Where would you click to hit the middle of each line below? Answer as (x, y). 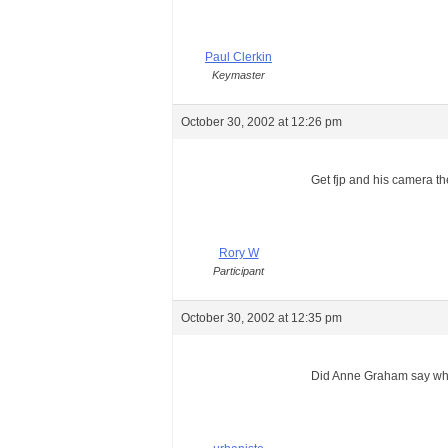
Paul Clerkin (238, 57)
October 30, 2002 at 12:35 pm (261, 318)
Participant (238, 271)
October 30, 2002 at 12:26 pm (261, 122)
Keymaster (238, 75)
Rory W (238, 253)
